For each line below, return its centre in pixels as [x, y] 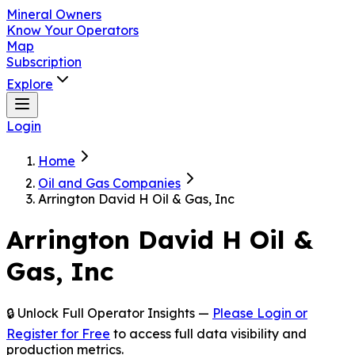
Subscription [44, 62]
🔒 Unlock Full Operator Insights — [108, 313]
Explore [30, 84]
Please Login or [260, 313]
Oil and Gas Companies [109, 183]
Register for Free [58, 333]
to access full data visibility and [210, 333]
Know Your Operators [73, 30]
